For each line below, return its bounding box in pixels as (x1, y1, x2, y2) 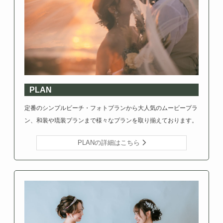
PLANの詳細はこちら (77, 139, 142, 147)
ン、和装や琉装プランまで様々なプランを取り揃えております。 (24, 117, 198, 124)
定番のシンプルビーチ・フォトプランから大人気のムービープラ (24, 105, 198, 112)
